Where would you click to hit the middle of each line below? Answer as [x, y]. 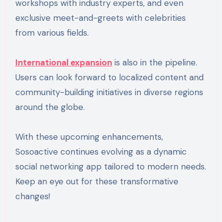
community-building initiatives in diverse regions [109, 92]
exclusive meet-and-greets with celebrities [100, 18]
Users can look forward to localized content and [109, 78]
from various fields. [52, 33]
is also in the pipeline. [154, 63]
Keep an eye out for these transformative [97, 182]
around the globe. [50, 107]
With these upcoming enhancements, [89, 137]
